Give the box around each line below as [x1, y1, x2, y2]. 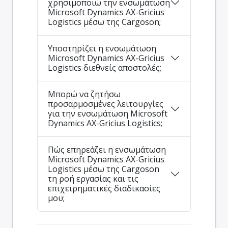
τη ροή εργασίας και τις [48, 173, 138, 184]
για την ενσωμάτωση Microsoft [48, 107, 167, 119]
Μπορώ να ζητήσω [48, 88, 121, 100]
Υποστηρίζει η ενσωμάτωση [48, 42, 156, 54]
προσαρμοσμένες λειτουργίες [48, 98, 163, 109]
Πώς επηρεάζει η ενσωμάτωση [48, 144, 166, 155]
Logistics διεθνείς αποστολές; [48, 62, 161, 73]
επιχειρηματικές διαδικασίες [48, 182, 160, 194]
